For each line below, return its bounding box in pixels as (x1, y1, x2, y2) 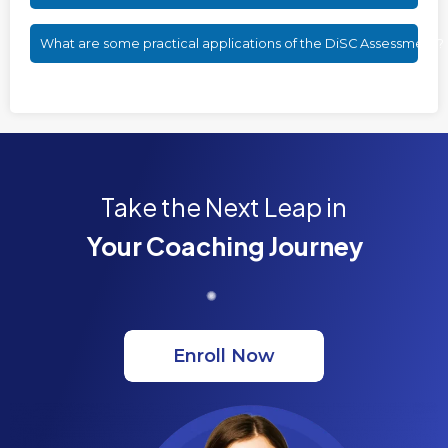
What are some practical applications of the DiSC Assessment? (40, 35, 444, 51)
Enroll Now (173, 345, 275, 368)
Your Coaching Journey (85, 229, 363, 262)
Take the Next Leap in (101, 190, 347, 223)
